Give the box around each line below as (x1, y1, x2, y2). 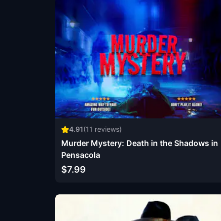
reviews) (93, 124, 122, 133)
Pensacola (61, 149, 100, 160)
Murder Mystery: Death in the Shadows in (61, 138, 218, 148)
